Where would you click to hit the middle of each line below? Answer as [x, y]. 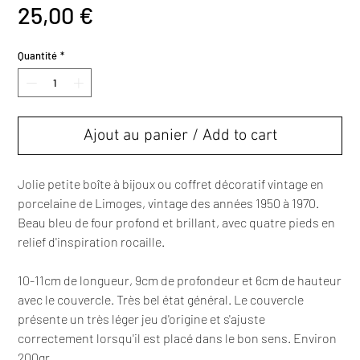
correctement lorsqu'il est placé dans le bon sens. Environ [178, 337]
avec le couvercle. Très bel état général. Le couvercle [161, 299]
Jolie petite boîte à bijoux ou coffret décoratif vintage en [171, 183]
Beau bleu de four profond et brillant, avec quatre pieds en [177, 222]
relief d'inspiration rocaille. [92, 241]
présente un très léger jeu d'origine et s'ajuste [142, 318]
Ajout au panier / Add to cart [180, 135]
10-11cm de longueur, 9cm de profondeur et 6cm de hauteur [180, 280]
